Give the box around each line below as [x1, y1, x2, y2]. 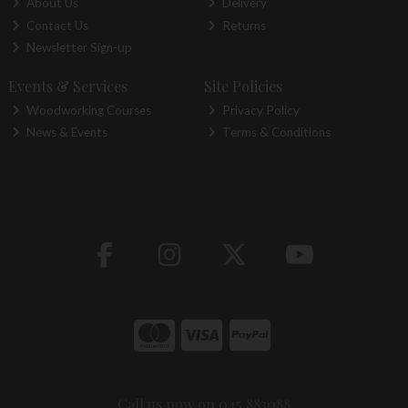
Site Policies [203, 76, 282, 96]
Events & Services [7, 76, 127, 96]
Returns [219, 17, 267, 33]
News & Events [24, 125, 108, 140]
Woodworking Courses [24, 102, 152, 117]
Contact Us [24, 17, 89, 33]
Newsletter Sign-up [24, 40, 133, 56]
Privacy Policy [219, 102, 301, 117]
